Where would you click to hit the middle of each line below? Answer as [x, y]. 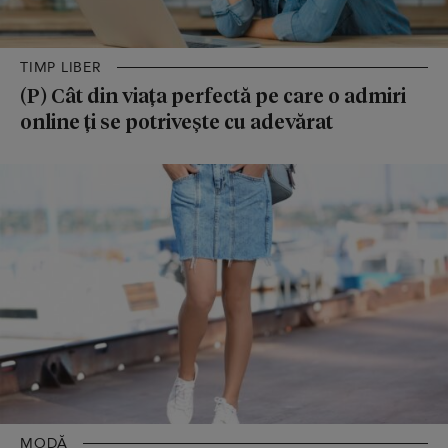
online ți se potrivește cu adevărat [176, 121]
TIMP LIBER [61, 68]
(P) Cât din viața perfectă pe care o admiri [213, 95]
